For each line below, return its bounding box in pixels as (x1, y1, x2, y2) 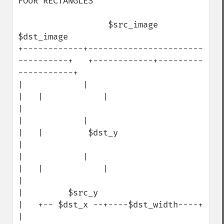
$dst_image (18, 31, 68, 42)
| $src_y (18, 187, 98, 198)
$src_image (18, 19, 108, 30)
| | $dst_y (18, 127, 118, 138)
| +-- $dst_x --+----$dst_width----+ (18, 199, 203, 210)
